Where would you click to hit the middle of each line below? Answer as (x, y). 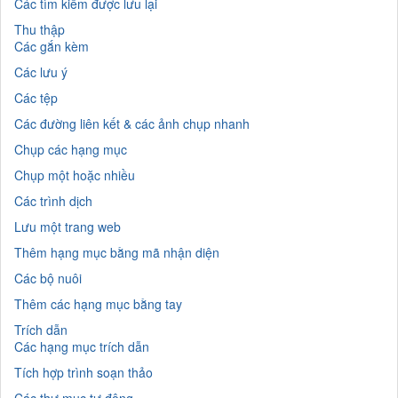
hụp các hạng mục (75, 149)
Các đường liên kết (69, 123)
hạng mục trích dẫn (95, 346)
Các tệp (36, 97)
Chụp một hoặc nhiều (75, 175)
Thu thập (40, 29)
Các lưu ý (41, 72)
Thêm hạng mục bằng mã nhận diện (117, 252)
